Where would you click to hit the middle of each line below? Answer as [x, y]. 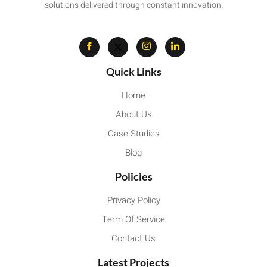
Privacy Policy [133, 200]
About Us [133, 114]
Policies [133, 176]
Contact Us [133, 238]
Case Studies [133, 133]
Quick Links [133, 71]
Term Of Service [133, 219]
